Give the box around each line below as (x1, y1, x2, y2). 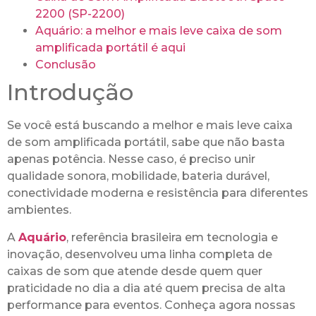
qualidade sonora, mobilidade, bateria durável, (7, 169, 269, 183)
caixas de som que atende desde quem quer (7, 264, 262, 278)
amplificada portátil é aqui (35, 41, 186, 55)
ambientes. (7, 203, 71, 217)
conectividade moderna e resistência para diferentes (7, 186, 308, 200)
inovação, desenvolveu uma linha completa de (7, 247, 272, 261)
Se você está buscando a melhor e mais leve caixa (7, 119, 293, 133)
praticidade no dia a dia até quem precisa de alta (7, 281, 286, 295)
